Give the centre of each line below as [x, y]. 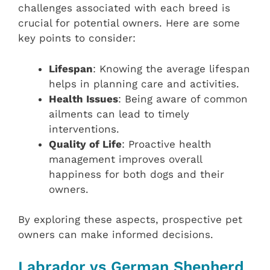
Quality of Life [85, 144]
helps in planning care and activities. [144, 83]
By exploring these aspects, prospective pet [130, 220]
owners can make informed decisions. [116, 235]
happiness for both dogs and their [137, 174]
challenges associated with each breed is [124, 8]
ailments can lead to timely [119, 114]
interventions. [84, 129]
